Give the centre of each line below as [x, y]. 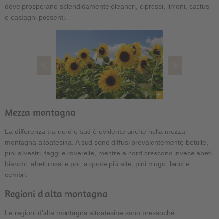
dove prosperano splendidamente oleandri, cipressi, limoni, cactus [107, 6]
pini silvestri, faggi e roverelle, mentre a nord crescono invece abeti [108, 153]
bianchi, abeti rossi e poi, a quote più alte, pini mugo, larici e [97, 164]
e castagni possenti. [35, 17]
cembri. [16, 174]
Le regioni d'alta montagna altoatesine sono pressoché [89, 212]
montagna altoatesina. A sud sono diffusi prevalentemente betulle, [106, 142]
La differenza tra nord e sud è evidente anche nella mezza [95, 131]
